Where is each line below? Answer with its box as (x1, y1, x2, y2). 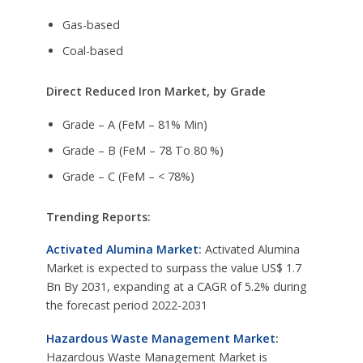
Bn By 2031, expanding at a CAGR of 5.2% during (45, 279, 307, 295)
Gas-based (62, 17, 120, 33)
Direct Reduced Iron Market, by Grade (45, 83, 266, 99)
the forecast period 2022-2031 (45, 297, 207, 314)
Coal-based (62, 43, 123, 58)
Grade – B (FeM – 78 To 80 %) (62, 142, 224, 158)
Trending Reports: (45, 208, 151, 224)
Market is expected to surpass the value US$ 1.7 (45, 260, 301, 276)
